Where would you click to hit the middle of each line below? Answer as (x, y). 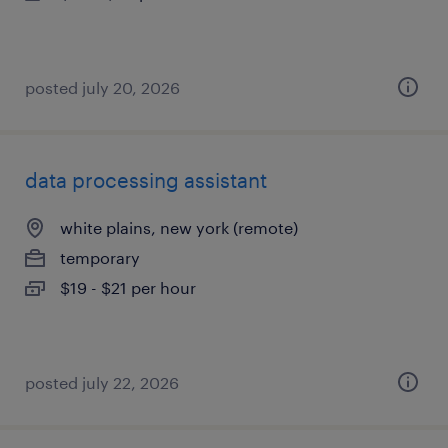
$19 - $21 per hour (128, 287)
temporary (100, 257)
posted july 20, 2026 (102, 87)
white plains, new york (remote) (179, 227)
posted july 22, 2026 (102, 382)
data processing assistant (146, 180)
